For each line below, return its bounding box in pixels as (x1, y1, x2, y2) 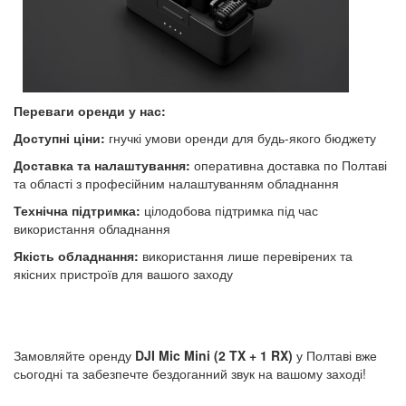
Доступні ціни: (14, 129, 105, 148)
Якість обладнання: (14, 246, 139, 266)
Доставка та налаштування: (14, 156, 190, 175)
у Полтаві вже (293, 346, 377, 365)
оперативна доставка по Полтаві (190, 156, 387, 175)
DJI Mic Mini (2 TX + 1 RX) (135, 346, 293, 365)
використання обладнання (14, 219, 170, 238)
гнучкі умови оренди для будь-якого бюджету (105, 129, 376, 148)
